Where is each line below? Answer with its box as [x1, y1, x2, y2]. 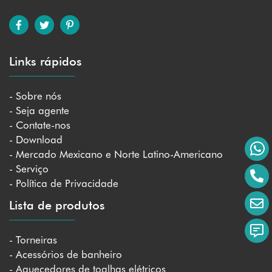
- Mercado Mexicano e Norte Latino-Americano [9, 148, 223, 160]
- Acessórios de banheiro [9, 248, 122, 260]
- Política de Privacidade [9, 177, 118, 189]
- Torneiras [9, 233, 57, 246]
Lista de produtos [9, 197, 105, 212]
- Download [9, 133, 63, 146]
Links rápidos [9, 53, 82, 69]
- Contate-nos [9, 118, 70, 131]
